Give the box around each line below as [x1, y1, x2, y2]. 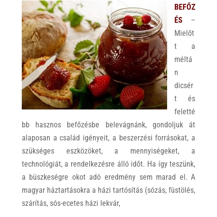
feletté [174, 107, 195, 116]
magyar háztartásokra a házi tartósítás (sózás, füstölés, [21, 186, 196, 195]
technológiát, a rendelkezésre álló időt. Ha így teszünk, [21, 159, 196, 169]
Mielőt [174, 29, 194, 38]
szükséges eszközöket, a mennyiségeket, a [21, 146, 196, 155]
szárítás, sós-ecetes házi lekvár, [21, 199, 120, 208]
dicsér [174, 81, 193, 90]
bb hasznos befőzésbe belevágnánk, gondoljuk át [21, 120, 196, 129]
